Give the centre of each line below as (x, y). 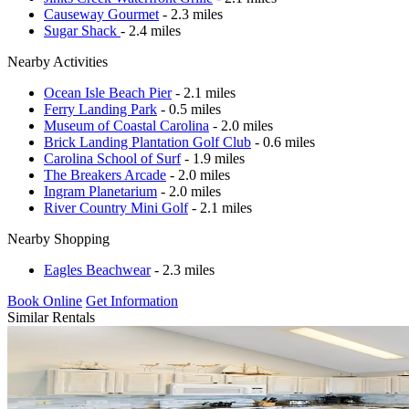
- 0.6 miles (283, 142)
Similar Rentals (51, 317)
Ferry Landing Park (100, 109)
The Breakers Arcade (105, 174)
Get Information (132, 300)
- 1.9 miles (213, 158)
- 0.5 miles (189, 109)
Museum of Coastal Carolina (126, 125)
